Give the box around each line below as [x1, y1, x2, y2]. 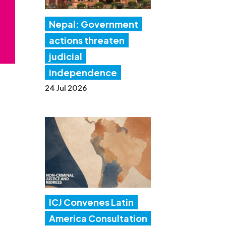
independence [49, 66, 118, 78]
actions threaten [49, 34, 125, 46]
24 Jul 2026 [45, 82, 87, 92]
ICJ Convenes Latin [49, 196, 134, 208]
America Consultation [49, 212, 148, 224]
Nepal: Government [49, 18, 139, 30]
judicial [49, 50, 83, 62]
